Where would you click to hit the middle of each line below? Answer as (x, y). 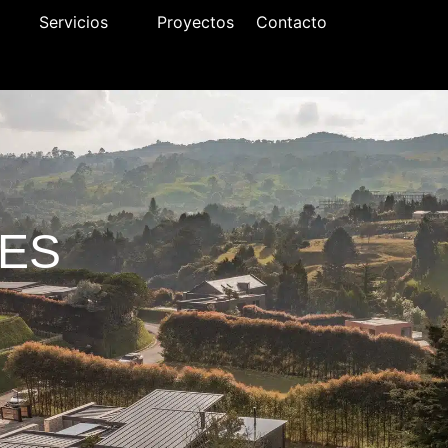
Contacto (292, 22)
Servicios (74, 22)
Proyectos (195, 22)
